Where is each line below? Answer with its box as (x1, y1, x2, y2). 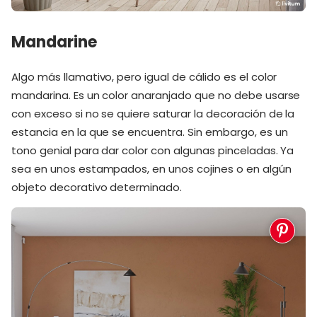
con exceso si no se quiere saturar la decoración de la (11, 106, 295, 121)
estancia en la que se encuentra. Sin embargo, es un (11, 125, 288, 139)
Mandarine (11, 30, 97, 53)
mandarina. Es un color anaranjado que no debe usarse (11, 88, 301, 103)
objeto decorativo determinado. (11, 180, 183, 195)
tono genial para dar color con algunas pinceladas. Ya (11, 143, 294, 158)
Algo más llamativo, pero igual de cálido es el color (11, 69, 277, 84)
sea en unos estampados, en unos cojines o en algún (11, 161, 292, 176)
